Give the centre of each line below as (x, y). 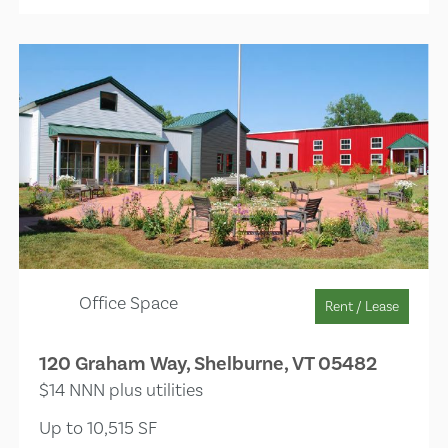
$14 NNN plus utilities (121, 389)
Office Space (129, 302)
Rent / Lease (361, 305)
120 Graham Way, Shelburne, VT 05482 (208, 363)
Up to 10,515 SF (98, 427)
